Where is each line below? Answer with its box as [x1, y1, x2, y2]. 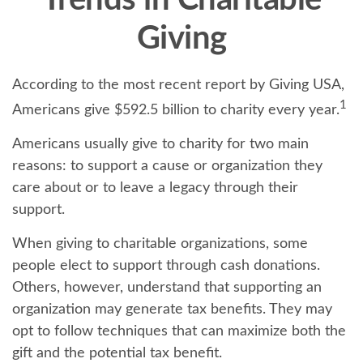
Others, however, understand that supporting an [12, 280, 322, 295]
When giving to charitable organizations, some [12, 237, 308, 251]
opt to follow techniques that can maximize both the [12, 324, 346, 339]
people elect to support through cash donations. [12, 258, 320, 273]
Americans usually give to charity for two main [12, 137, 309, 152]
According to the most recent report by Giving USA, [12, 78, 344, 92]
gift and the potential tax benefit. [12, 346, 222, 361]
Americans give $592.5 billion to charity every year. [12, 103, 340, 117]
